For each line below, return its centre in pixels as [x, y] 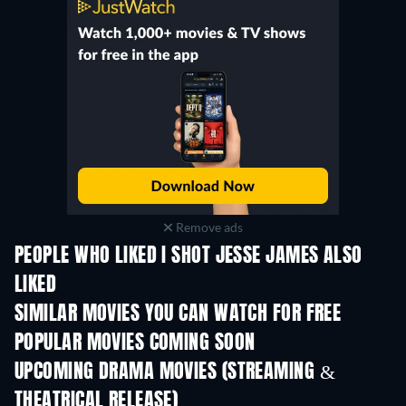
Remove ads [208, 227]
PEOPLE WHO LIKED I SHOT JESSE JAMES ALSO [188, 257]
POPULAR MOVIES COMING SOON [135, 344]
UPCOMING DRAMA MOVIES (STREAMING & [175, 373]
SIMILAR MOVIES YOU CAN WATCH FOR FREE [178, 315]
